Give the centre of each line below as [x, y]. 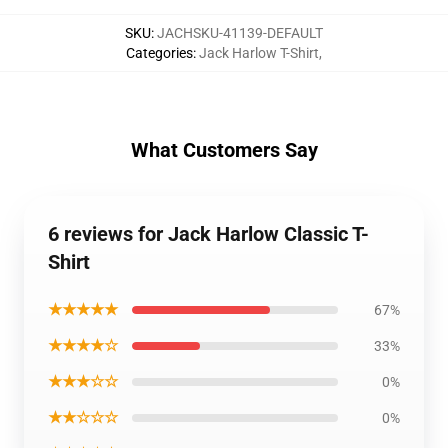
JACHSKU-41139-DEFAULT [240, 33]
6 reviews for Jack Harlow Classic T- [208, 234]
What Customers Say [224, 150]
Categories [159, 53]
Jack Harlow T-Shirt [259, 53]
